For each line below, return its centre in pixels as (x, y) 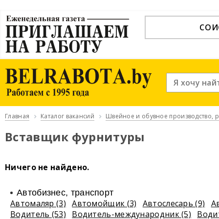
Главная (17, 116)
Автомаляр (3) (38, 203)
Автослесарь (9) (174, 203)
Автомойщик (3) (104, 203)
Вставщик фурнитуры (75, 137)
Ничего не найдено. (47, 167)
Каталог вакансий (67, 116)
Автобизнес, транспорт (65, 193)
